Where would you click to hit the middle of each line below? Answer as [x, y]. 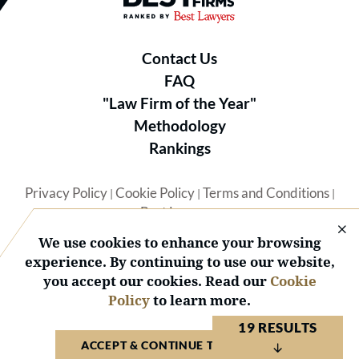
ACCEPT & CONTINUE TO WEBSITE [179, 345]
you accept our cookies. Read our [156, 281]
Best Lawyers [179, 212]
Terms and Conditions [266, 193]
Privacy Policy [66, 193]
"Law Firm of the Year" [179, 103]
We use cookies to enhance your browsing [179, 242]
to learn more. [200, 300]
